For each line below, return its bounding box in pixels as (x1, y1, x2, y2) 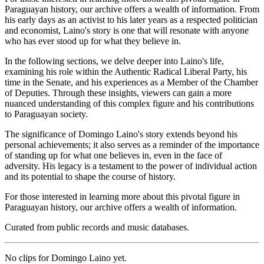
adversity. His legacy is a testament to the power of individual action (5, 160, 257, 171)
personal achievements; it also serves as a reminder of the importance (5, 139, 259, 150)
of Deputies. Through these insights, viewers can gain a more (5, 87, 232, 98)
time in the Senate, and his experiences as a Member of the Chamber (5, 77, 258, 87)
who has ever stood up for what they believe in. (5, 35, 181, 46)
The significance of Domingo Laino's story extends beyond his (5, 128, 237, 139)
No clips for (5, 252, 51, 263)
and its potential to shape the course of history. (5, 171, 176, 181)
